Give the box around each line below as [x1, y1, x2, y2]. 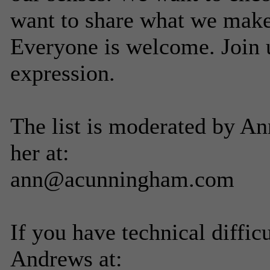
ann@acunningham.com [10, 166, 234, 192]
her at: [10, 140, 69, 165]
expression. [10, 60, 115, 86]
